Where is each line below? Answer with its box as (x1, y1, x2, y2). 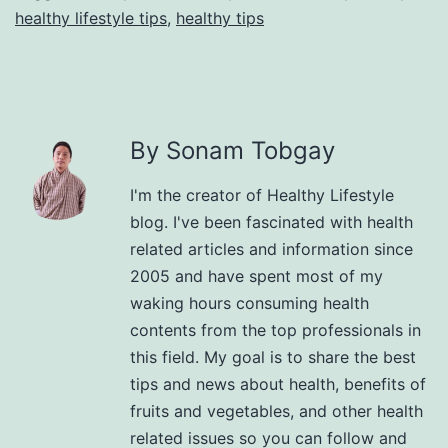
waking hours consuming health (130, 292, 369, 313)
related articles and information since (130, 238, 413, 259)
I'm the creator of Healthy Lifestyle (130, 184, 394, 205)
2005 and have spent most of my (130, 265, 383, 286)
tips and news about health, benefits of (130, 373, 426, 394)
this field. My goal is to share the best (130, 346, 416, 367)
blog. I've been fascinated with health (130, 211, 413, 232)
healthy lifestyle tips (15, 7, 167, 28)
